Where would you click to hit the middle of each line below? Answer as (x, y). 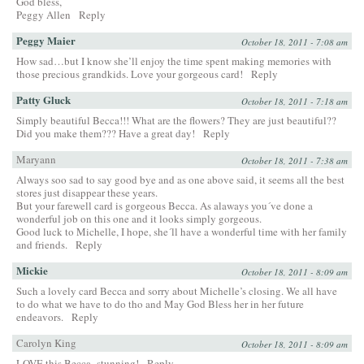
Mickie (32, 270)
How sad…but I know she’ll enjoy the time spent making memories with (174, 61)
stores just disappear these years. (87, 192)
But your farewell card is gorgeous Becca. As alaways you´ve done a (165, 205)
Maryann (36, 159)
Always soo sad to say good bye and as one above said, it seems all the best (180, 179)
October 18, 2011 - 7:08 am (295, 41)
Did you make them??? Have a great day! (106, 133)
